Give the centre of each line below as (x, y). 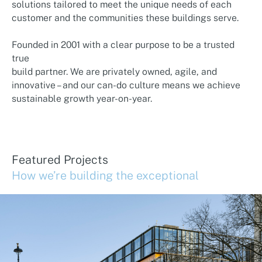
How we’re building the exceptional (105, 175)
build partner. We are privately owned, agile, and (114, 71)
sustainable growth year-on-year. (82, 98)
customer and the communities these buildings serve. (125, 18)
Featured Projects (60, 159)
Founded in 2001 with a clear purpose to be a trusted (123, 44)
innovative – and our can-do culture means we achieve (126, 85)
